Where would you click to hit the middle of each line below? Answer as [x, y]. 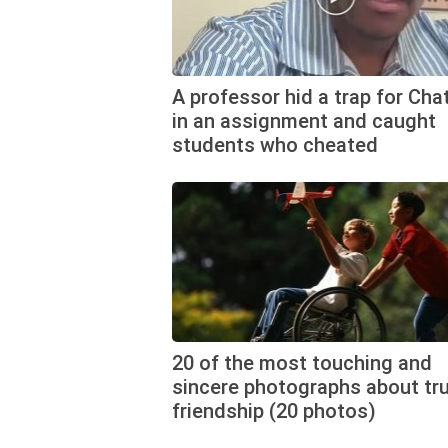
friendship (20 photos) [274, 410]
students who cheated [275, 144]
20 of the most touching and [302, 362]
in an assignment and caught [304, 120]
